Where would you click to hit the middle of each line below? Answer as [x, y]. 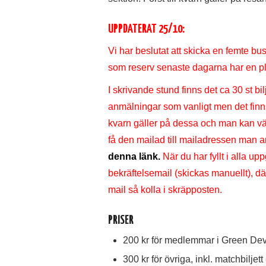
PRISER [121, 221]
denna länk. [134, 157]
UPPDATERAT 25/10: [147, 29]
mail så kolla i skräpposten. [165, 190]
